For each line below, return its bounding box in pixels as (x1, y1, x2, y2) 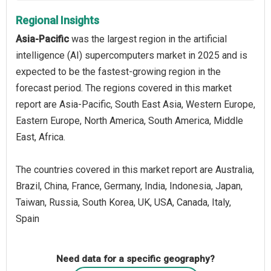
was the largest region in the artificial (69, 33, 227, 45)
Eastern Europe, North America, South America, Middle (16, 114, 243, 126)
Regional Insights (16, 13, 99, 27)
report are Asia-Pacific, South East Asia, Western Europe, (16, 98, 255, 110)
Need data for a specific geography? (56, 253, 215, 264)
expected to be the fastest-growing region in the (16, 65, 221, 77)
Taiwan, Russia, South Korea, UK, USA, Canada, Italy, (16, 196, 231, 208)
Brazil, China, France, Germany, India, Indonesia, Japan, (16, 180, 243, 192)
